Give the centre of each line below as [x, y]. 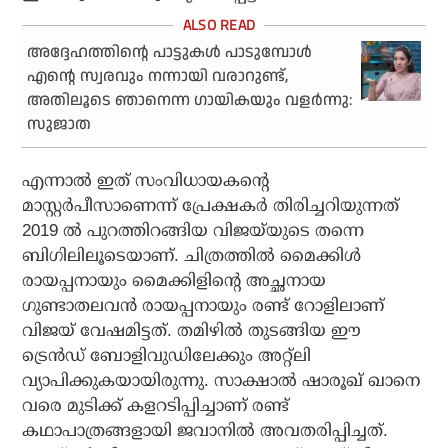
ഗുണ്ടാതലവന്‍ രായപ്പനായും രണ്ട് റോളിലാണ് [203, 305]
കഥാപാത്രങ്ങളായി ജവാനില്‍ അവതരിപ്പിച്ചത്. [205, 430]
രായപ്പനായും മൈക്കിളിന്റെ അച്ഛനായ [174, 280]
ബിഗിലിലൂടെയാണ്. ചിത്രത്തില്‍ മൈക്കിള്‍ [192, 255]
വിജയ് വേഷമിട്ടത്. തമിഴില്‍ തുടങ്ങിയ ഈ [192, 330]
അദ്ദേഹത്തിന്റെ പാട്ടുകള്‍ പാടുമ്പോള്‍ [170, 52]
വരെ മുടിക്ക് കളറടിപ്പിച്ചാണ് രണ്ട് [156, 405]
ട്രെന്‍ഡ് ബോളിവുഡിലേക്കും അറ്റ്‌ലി [167, 355]
